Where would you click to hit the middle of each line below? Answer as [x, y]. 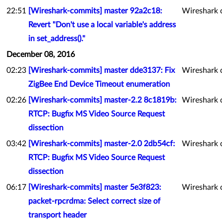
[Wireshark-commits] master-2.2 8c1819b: [102, 100]
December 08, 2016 [41, 55]
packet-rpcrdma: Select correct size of [94, 201]
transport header [57, 215]
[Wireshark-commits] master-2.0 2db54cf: [102, 144]
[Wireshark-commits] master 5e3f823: [95, 187]
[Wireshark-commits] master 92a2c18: [95, 11]
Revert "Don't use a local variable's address [102, 25]
